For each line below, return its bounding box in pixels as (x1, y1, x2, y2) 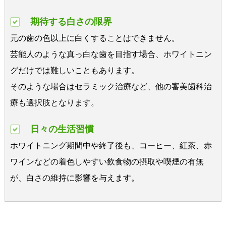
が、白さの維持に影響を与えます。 (10, 174, 139, 183)
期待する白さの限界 (30, 17, 112, 27)
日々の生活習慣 (30, 124, 94, 135)
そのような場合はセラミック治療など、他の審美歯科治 (10, 82, 212, 91)
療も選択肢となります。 (10, 98, 99, 107)
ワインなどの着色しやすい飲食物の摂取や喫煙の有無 (10, 157, 204, 166)
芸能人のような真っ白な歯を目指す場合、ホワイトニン (10, 50, 212, 59)
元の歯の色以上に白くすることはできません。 (10, 34, 180, 43)
